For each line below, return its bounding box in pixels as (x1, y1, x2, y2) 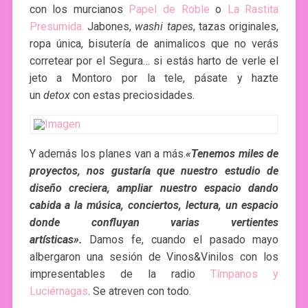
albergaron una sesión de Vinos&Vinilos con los (29, 250, 279, 263)
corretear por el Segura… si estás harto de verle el (29, 54, 279, 67)
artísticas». (29, 232, 82, 246)
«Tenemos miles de (185, 146, 279, 160)
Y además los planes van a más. (29, 146, 186, 160)
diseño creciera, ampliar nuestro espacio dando (29, 181, 279, 195)
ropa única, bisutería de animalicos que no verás (29, 36, 279, 50)
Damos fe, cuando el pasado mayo (89, 232, 279, 246)
